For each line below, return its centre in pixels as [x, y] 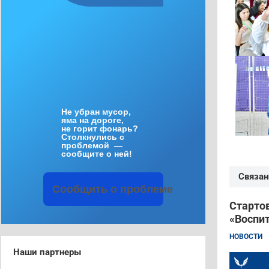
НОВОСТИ [246, 236]
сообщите [84, 154]
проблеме [147, 189]
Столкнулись [90, 137]
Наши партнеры [47, 252]
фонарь [116, 128]
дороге [106, 120]
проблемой [86, 145]
